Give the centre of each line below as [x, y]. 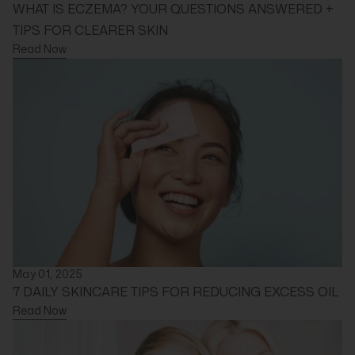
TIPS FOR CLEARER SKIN [90, 31]
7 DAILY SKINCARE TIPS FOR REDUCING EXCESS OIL [176, 291]
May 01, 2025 [48, 273]
